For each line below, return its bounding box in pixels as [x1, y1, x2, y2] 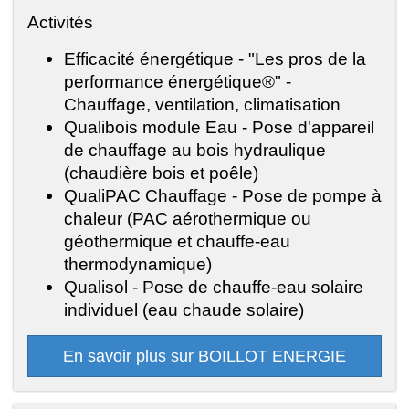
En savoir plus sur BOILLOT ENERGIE [63, 347, 346, 366]
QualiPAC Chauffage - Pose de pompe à [64, 185, 382, 206]
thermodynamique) [64, 254, 212, 275]
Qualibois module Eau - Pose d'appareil [64, 117, 374, 138]
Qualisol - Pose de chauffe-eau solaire [64, 277, 363, 298]
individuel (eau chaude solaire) [64, 299, 304, 320]
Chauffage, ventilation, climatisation [64, 94, 341, 115]
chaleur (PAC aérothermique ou [64, 208, 311, 229]
